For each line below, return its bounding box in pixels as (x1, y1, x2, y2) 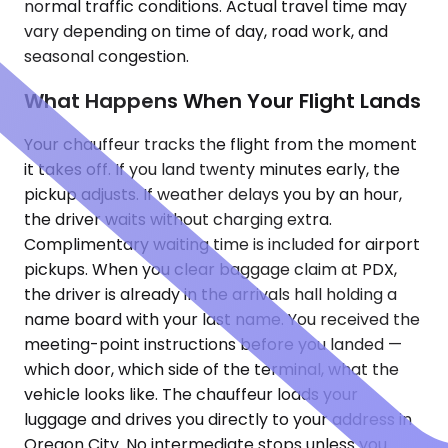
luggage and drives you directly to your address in (24, 408, 412, 432)
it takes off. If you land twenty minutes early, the (24, 158, 400, 182)
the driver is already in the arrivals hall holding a (24, 283, 397, 307)
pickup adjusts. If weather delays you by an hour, (24, 183, 402, 207)
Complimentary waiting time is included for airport (24, 233, 420, 257)
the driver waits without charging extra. (24, 208, 332, 232)
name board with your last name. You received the (24, 308, 420, 332)
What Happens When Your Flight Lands (24, 86, 421, 115)
